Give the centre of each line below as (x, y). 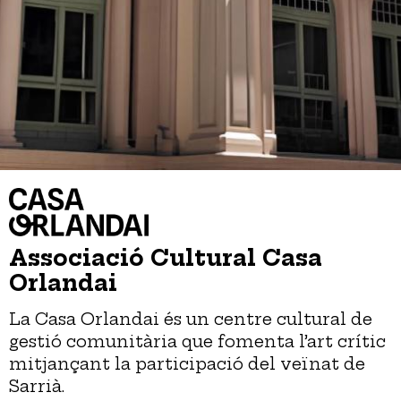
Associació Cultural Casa (166, 257)
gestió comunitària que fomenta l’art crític (197, 342)
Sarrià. (37, 387)
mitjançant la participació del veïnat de (187, 364)
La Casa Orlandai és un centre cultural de (191, 320)
